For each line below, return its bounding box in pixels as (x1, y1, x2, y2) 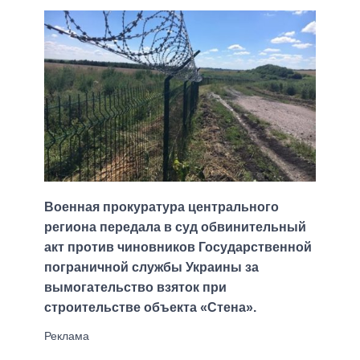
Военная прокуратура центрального (44, 200, 279, 215)
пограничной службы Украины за (44, 260, 259, 275)
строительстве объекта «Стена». (44, 301, 256, 315)
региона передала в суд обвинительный (44, 220, 306, 235)
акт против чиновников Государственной (44, 240, 312, 255)
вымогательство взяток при (44, 280, 227, 295)
